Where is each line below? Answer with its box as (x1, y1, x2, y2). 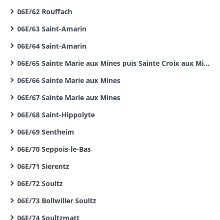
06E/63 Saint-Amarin (17, 24, 86, 33)
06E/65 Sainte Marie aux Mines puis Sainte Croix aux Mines (17, 58, 204, 68)
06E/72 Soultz (17, 179, 63, 188)
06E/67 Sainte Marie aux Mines (17, 93, 120, 102)
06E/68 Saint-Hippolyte (17, 110, 95, 119)
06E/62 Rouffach (17, 7, 72, 16)
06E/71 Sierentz (17, 162, 69, 171)
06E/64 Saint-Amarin (17, 41, 86, 51)
